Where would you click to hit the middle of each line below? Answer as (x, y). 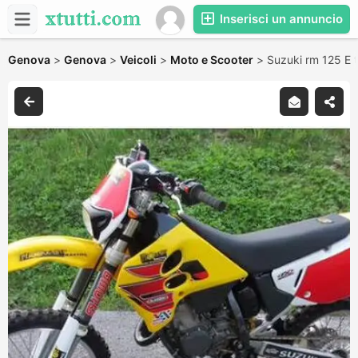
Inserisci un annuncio (280, 19)
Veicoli (138, 60)
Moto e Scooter (212, 60)
